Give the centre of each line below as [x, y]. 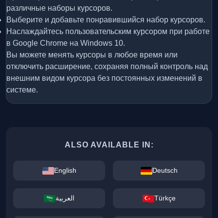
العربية [65, 198]
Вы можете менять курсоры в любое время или [92, 55]
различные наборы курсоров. [59, 8]
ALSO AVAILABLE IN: [109, 145]
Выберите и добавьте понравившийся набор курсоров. [106, 20]
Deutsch [165, 171]
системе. [22, 90]
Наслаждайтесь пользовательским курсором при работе [108, 32]
